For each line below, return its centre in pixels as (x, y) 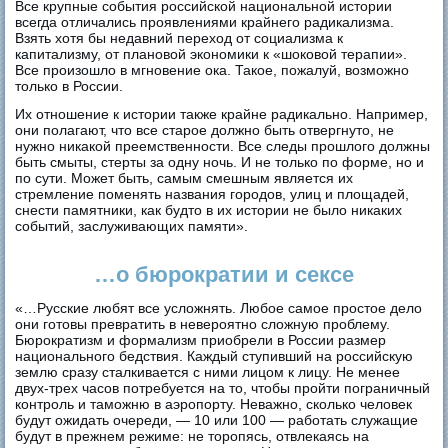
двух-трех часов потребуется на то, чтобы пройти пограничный (223, 387)
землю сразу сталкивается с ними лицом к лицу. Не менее (208, 371)
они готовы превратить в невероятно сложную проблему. (203, 323)
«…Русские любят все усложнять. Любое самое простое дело (219, 307)
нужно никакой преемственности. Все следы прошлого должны (223, 145)
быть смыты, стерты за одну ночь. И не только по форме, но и (220, 161)
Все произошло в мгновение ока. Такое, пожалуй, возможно (212, 69)
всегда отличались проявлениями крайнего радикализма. (205, 21)
